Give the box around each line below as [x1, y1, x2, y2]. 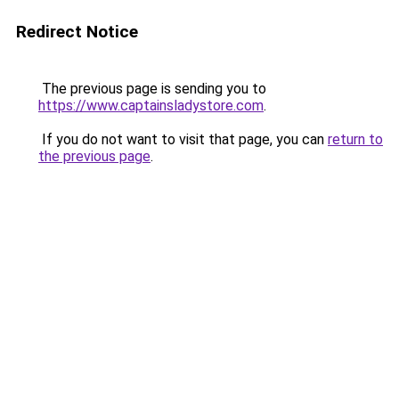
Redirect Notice [16, 21, 138, 42]
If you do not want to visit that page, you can [38, 131, 328, 148]
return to [328, 131, 383, 148]
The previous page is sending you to [38, 80, 266, 97]
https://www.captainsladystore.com [38, 97, 264, 114]
